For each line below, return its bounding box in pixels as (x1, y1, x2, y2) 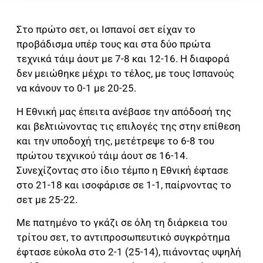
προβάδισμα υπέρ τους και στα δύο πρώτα (16, 38, 211, 50)
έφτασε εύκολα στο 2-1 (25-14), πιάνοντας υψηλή (16, 246, 241, 258)
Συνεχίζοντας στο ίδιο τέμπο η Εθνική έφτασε (16, 164, 228, 176)
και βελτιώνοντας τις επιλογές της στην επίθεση (16, 120, 241, 132)
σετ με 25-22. (16, 193, 77, 205)
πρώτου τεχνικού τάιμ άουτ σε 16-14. (16, 149, 188, 161)
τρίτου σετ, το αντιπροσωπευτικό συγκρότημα (16, 231, 230, 244)
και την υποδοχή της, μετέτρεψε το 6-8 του (16, 134, 214, 147)
